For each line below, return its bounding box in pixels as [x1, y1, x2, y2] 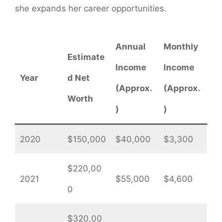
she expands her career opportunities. [15, 3, 166, 14]
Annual [115, 41, 146, 52]
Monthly [163, 41, 198, 52]
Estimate [67, 52, 105, 62]
